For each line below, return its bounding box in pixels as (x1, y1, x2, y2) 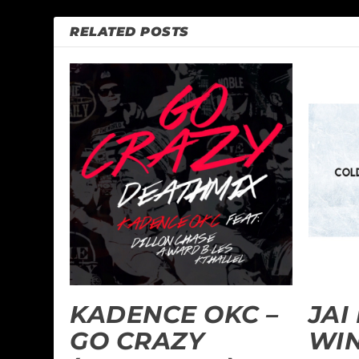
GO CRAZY (70, 326, 205, 357)
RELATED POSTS (70, 24, 189, 39)
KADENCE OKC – (70, 300, 279, 330)
